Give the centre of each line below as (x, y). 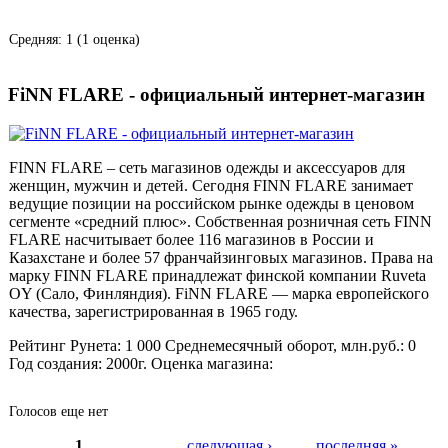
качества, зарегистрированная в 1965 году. (153, 312)
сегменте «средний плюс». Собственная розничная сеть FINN (220, 222)
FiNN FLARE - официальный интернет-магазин (216, 94)
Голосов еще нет (58, 412)
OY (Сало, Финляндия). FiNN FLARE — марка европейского (219, 294)
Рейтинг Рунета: (67, 346)
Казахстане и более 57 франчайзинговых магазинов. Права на (221, 258)
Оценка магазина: (212, 364)
